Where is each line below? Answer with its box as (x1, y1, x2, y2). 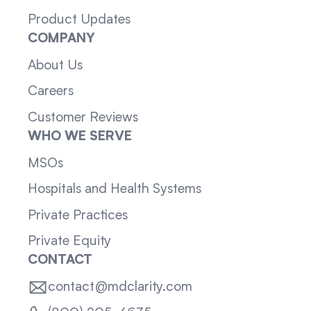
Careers (27, 85, 74, 99)
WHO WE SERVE (27, 130, 132, 144)
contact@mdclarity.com (47, 280, 192, 294)
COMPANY (27, 33, 95, 47)
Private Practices (27, 208, 128, 223)
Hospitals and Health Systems (27, 183, 201, 197)
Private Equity (27, 235, 111, 249)
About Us (27, 58, 83, 73)
